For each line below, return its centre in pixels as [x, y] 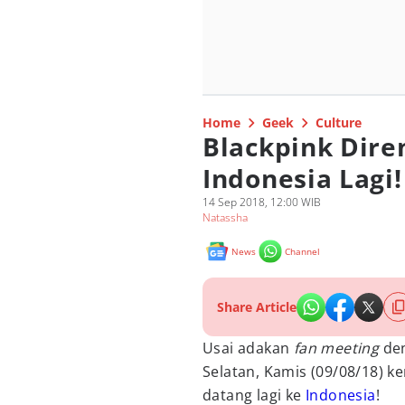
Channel [302, 251]
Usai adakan [248, 348]
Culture [339, 122]
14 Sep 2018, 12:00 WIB [262, 202]
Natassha [225, 217]
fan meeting [338, 348]
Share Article [257, 307]
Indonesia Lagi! [302, 178]
